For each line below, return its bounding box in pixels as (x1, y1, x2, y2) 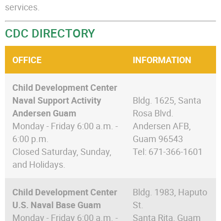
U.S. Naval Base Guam (12, 199, 101, 211)
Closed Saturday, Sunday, (12, 146, 111, 158)
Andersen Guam (12, 107, 76, 119)
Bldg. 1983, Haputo (133, 186, 207, 198)
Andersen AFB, (133, 120, 191, 132)
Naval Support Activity (12, 94, 101, 107)
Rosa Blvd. (133, 107, 174, 119)
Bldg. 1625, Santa (133, 94, 201, 107)
